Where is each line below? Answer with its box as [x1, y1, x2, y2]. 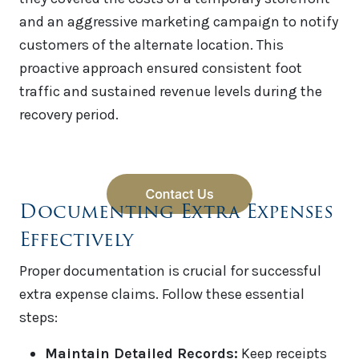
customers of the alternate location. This [19, 36, 284, 54]
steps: [19, 309, 58, 327]
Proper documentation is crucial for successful [19, 262, 321, 280]
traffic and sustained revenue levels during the [19, 83, 322, 101]
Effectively [19, 224, 134, 255]
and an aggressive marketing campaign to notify [19, 13, 338, 31]
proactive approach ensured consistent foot [19, 59, 302, 78]
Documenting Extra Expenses [19, 196, 333, 227]
